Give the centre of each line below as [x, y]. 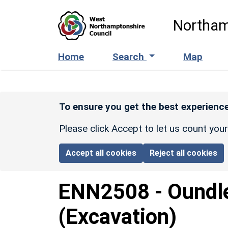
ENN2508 [104, 191]
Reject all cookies [184, 153]
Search [130, 56]
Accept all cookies [101, 153]
